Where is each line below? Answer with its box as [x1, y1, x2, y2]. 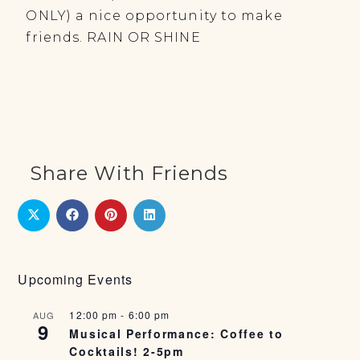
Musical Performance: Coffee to [69, 325, 284, 342]
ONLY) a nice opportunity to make [26, 8, 283, 23]
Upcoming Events [18, 270, 133, 288]
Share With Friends [30, 162, 229, 185]
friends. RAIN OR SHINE [26, 30, 201, 45]
